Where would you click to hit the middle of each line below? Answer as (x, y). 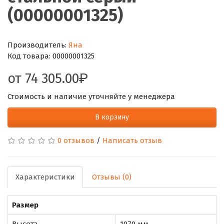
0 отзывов (76, 140)
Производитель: (38, 45)
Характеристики (45, 177)
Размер (25, 205)
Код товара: (30, 56)
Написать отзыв (132, 140)
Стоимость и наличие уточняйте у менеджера (91, 96)
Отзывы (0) (112, 177)
